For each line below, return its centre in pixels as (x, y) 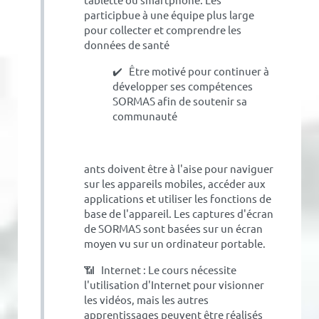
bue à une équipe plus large (188, 15)
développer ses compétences (183, 86)
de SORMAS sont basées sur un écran (174, 229)
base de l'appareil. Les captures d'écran (179, 214)
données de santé (128, 45)
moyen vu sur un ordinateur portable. (175, 244)
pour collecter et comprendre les (163, 30)
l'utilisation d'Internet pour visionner (174, 285)
